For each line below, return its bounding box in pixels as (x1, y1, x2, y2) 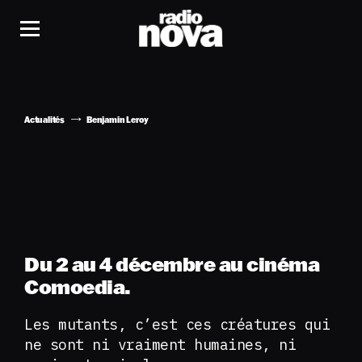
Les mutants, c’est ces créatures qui (24, 315, 330, 334)
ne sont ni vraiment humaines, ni (24, 335, 296, 354)
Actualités (24, 115, 65, 125)
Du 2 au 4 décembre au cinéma (24, 251, 320, 276)
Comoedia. (24, 274, 131, 299)
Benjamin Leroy (86, 115, 149, 125)
